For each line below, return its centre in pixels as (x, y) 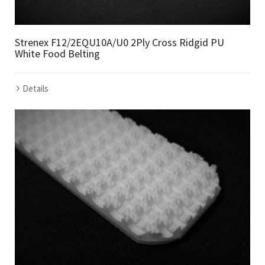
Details (35, 88)
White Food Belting (57, 53)
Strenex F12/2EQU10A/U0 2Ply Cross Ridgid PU (119, 42)
